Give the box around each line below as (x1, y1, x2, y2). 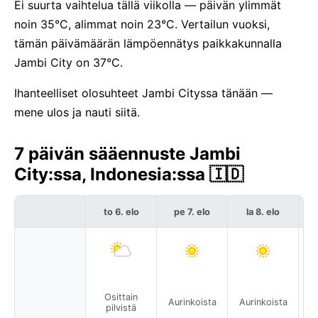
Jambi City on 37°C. (14, 55, 123, 70)
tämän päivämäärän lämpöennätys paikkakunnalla (14, 36, 282, 50)
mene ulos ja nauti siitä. (14, 105, 140, 119)
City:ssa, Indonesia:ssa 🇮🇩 (14, 164, 243, 185)
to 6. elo (103, 206, 139, 217)
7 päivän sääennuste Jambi (14, 143, 241, 164)
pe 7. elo (174, 206, 210, 217)
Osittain (104, 291, 138, 302)
